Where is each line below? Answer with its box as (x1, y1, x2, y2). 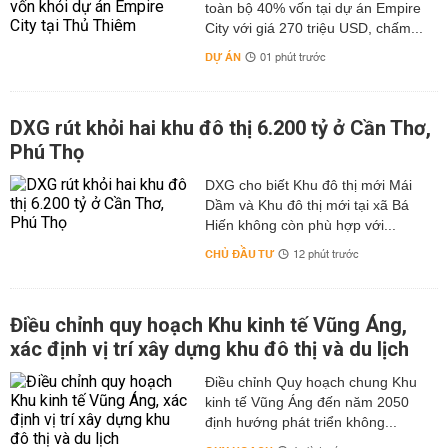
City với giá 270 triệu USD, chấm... (204, 20, 423, 37)
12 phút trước (292, 245, 359, 266)
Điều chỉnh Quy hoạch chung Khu (204, 374, 417, 391)
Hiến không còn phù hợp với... (204, 217, 396, 234)
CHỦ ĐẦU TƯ (204, 244, 274, 266)
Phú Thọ (10, 140, 84, 165)
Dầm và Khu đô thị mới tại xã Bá (204, 197, 409, 214)
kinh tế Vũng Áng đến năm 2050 (204, 394, 409, 411)
